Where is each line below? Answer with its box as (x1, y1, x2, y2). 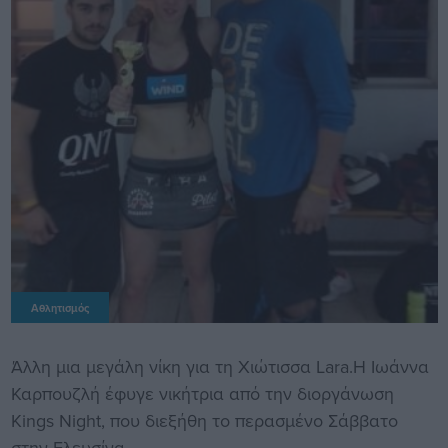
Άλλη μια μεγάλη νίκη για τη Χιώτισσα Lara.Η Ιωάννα (10, 354, 429, 380)
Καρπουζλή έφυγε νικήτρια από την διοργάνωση (10, 381, 394, 407)
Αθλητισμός (30, 300, 89, 317)
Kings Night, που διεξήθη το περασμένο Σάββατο (10, 408, 398, 434)
